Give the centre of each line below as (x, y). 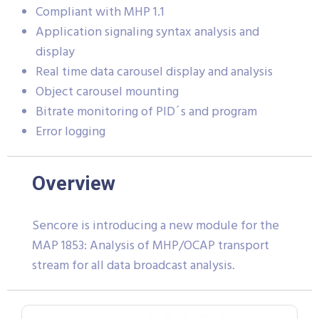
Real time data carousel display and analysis (154, 72)
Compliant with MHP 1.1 (100, 12)
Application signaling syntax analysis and (147, 32)
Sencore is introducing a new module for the (156, 226)
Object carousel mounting (107, 92)
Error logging (70, 132)
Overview (74, 183)
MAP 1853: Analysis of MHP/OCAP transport (151, 246)
